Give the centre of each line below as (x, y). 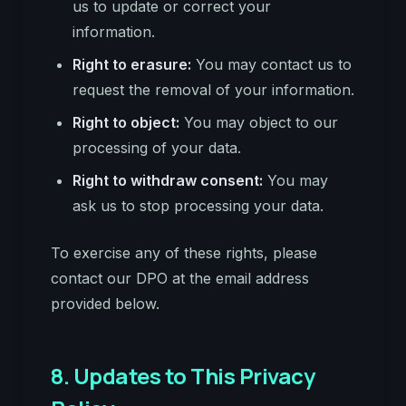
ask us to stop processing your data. (198, 206)
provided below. (105, 304)
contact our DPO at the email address (180, 278)
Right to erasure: (132, 64)
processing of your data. (157, 148)
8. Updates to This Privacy (183, 376)
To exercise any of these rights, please (184, 253)
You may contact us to (271, 64)
